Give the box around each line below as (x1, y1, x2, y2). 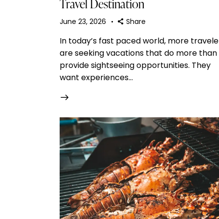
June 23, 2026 (60, 17, 106, 27)
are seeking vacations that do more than (60, 47, 217, 59)
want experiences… (60, 72, 133, 84)
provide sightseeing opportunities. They (60, 60, 211, 71)
